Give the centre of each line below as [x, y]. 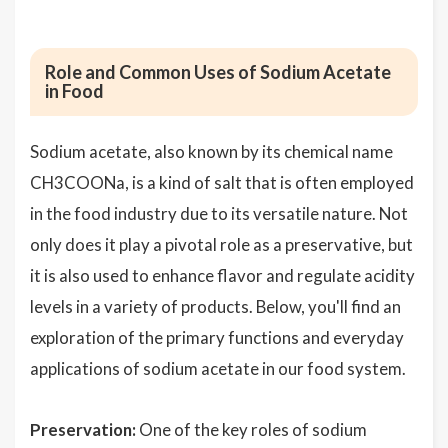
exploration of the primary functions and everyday [217, 337]
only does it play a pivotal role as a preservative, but [221, 244]
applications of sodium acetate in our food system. [218, 368]
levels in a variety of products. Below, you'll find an [215, 306]
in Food [74, 91]
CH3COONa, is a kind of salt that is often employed [222, 182]
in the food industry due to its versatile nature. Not [219, 213]
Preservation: [83, 429]
